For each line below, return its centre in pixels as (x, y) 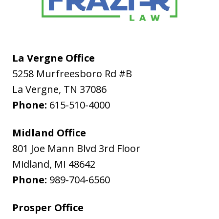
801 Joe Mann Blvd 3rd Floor (76, 148)
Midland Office (49, 132)
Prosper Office (48, 207)
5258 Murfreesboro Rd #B (72, 73)
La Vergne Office (54, 58)
